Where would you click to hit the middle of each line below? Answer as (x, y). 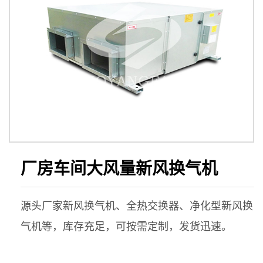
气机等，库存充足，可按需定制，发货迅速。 (126, 226)
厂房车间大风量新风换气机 (119, 168)
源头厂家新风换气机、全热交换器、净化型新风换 (137, 206)
